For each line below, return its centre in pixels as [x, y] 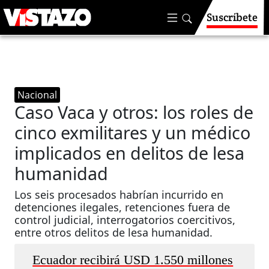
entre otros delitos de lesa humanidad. [114, 232]
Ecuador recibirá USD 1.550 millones [133, 260]
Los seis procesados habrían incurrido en [119, 195]
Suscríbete [232, 17]
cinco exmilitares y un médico [133, 132]
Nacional [38, 95]
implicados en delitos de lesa [130, 153]
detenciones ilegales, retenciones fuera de [122, 207]
